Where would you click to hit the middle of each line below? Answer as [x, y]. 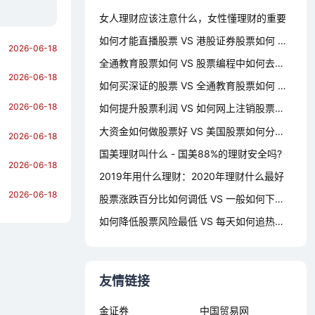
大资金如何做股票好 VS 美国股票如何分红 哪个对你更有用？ [279, 131]
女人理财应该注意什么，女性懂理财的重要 [193, 18]
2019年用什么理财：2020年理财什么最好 [192, 176]
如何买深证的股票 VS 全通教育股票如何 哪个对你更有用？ [282, 86]
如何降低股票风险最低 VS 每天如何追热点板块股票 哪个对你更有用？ [279, 221]
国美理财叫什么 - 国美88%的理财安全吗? [191, 153]
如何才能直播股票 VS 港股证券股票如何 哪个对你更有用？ [282, 40]
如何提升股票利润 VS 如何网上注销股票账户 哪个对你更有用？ [279, 108]
